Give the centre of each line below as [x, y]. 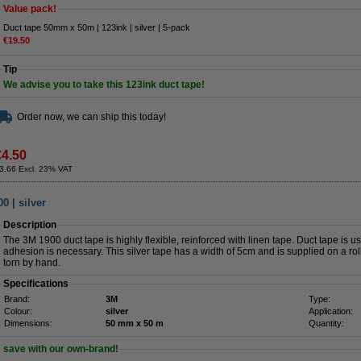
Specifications [36, 284]
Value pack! [30, 9]
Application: [331, 311]
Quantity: [326, 323]
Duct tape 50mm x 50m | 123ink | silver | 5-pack [97, 27]
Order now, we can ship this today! [91, 117]
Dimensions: [28, 323]
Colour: [18, 311]
